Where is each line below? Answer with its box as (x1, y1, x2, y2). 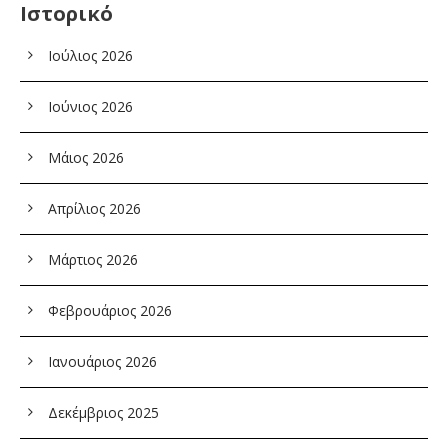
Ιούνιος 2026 (48, 97, 133, 116)
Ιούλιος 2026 (48, 46, 133, 65)
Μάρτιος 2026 (48, 250, 138, 269)
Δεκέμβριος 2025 (48, 403, 159, 422)
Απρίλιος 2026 (48, 199, 141, 218)
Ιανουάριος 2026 (48, 352, 157, 371)
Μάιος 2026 (48, 148, 124, 167)
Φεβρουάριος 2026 (48, 301, 172, 320)
